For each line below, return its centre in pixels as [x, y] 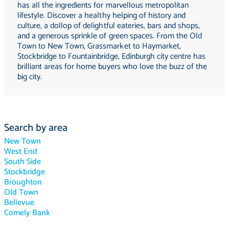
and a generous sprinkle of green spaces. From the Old [110, 36]
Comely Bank [27, 213]
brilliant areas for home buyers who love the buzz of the [112, 66]
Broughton [23, 182]
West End [21, 151]
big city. [30, 77]
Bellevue [19, 202]
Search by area [36, 128]
